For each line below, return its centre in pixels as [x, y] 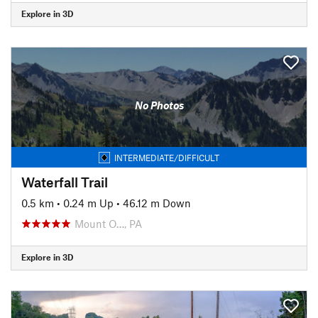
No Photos [159, 105]
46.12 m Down [157, 203]
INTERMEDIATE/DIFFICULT [167, 157]
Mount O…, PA [108, 223]
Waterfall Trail [65, 182]
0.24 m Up [88, 203]
